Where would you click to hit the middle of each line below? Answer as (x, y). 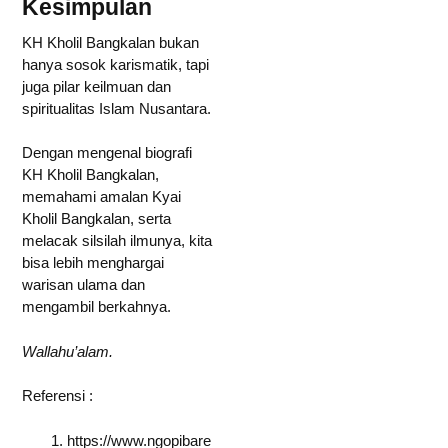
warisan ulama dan (83, 284)
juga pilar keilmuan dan (96, 86)
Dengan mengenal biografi (107, 152)
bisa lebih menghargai (93, 262)
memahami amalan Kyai (101, 196)
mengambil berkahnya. (96, 306)
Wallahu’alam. (67, 351)
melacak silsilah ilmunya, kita (117, 240)
